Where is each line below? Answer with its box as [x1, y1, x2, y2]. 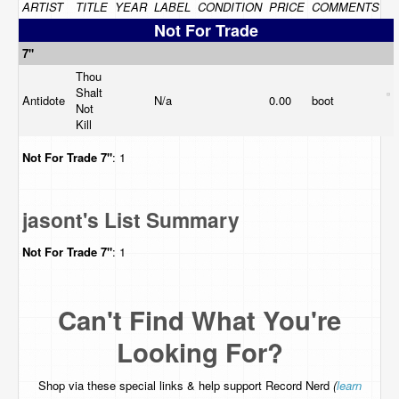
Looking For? [116, 333, 283, 370]
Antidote [22, 92, 69, 109]
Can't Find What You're [58, 301, 341, 338]
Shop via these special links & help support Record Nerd [37, 377, 333, 394]
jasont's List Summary [22, 205, 240, 234]
